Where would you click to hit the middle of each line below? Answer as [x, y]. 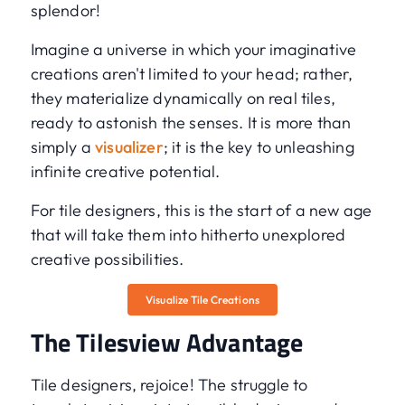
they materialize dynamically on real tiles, [183, 99]
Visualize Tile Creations [202, 300]
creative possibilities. [107, 259]
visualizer [129, 147]
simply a [63, 147]
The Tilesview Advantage [167, 343]
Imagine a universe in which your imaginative [193, 50]
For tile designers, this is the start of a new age [201, 211]
